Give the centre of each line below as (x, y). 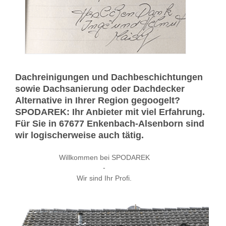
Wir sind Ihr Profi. (104, 178)
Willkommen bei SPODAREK (104, 157)
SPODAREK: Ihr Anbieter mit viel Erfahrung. (110, 112)
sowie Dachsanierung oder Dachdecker (100, 89)
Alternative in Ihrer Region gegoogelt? (98, 101)
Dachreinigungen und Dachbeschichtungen (109, 77)
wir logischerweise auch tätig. (79, 135)
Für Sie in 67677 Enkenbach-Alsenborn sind (110, 124)
